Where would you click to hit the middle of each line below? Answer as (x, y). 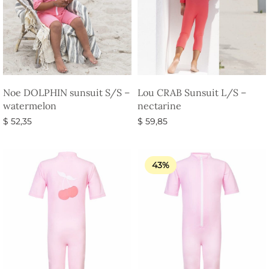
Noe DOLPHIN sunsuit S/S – (66, 93)
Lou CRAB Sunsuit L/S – (192, 93)
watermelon (30, 106)
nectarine (159, 106)
